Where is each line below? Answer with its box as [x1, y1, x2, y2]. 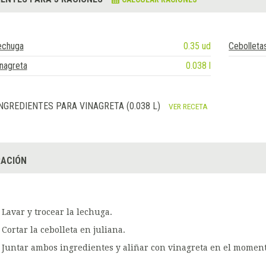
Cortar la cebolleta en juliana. [1, 225, 125, 235]
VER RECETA [168, 102, 208, 112]
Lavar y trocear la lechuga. [1, 207, 112, 217]
